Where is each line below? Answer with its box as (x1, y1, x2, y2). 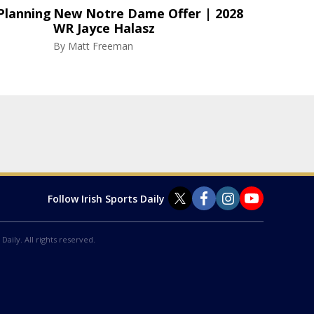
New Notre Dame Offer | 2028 (53, 5, 243, 22)
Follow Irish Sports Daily (48, 191, 165, 205)
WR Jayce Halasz (53, 20, 155, 37)
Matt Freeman (68, 39, 133, 53)
